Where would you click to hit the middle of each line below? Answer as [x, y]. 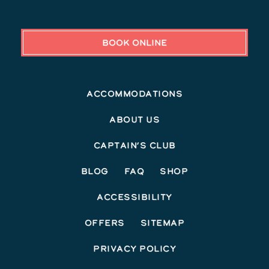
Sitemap [162, 223]
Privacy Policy [134, 249]
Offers [104, 223]
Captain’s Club [134, 146]
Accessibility [134, 197]
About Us [134, 120]
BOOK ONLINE [134, 43]
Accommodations [134, 94]
